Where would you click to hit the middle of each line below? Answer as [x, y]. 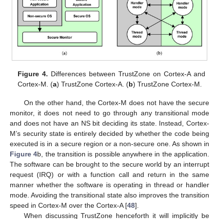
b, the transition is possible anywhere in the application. [123, 154]
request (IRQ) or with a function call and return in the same [109, 175]
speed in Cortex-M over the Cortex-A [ [68, 205]
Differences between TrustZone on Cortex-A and [127, 74]
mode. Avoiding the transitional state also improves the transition [109, 195]
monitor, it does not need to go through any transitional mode [109, 113]
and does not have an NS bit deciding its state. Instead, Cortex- [109, 123]
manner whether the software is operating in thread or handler [109, 185]
